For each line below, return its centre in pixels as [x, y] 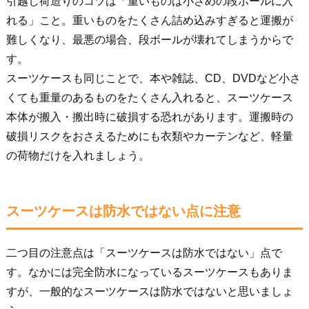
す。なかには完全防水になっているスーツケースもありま [149, 272]
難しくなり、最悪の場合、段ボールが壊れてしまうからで [149, 39]
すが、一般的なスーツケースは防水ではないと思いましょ [149, 291]
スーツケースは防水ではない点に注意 [123, 211]
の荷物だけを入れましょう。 [78, 155]
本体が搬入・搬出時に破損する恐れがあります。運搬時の [149, 117]
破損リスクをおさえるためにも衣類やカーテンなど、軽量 [149, 136]
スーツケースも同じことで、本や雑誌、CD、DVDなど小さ [153, 78]
